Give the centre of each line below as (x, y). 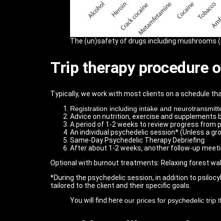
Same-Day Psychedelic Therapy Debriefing (137, 140)
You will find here (97, 201)
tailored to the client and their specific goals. (121, 186)
